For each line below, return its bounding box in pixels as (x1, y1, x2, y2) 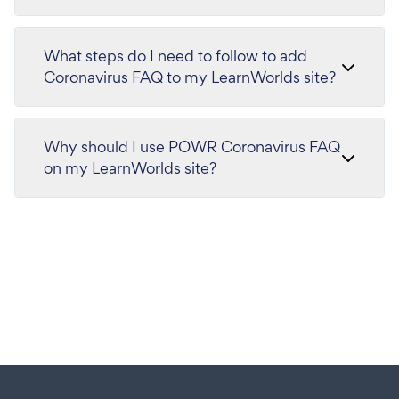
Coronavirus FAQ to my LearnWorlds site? (44, 66, 336, 87)
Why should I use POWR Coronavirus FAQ (44, 135, 340, 157)
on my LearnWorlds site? (44, 157, 216, 178)
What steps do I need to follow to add (44, 45, 307, 66)
